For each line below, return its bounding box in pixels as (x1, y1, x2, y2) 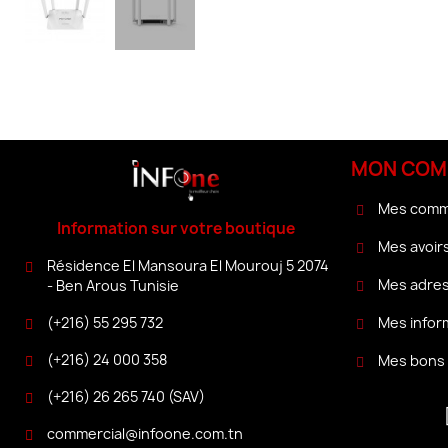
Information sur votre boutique (56, 217, 295, 239)
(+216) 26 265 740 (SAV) (46, 386, 205, 406)
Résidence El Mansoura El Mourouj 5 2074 (46, 255, 329, 275)
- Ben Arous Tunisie (46, 275, 179, 295)
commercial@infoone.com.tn (46, 423, 243, 443)
